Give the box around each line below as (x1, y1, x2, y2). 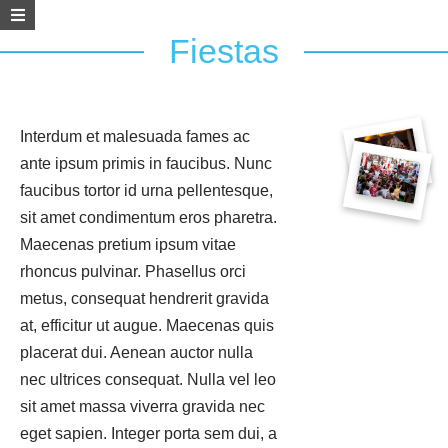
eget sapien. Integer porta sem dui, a (20, 424, 277, 442)
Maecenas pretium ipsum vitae (20, 235, 236, 253)
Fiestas (169, 31, 279, 70)
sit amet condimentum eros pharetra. (20, 208, 277, 226)
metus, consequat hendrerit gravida (20, 289, 269, 307)
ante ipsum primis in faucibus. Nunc (20, 154, 272, 172)
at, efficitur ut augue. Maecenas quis (20, 316, 274, 334)
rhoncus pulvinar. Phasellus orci (20, 262, 246, 280)
